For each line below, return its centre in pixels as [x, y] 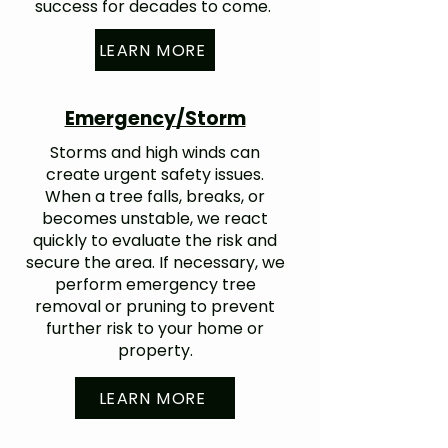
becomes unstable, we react [155, 218]
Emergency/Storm [155, 118]
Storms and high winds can [155, 152]
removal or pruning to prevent [155, 306]
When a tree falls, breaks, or [155, 196]
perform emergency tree [155, 284]
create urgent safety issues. [155, 174]
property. [155, 350]
